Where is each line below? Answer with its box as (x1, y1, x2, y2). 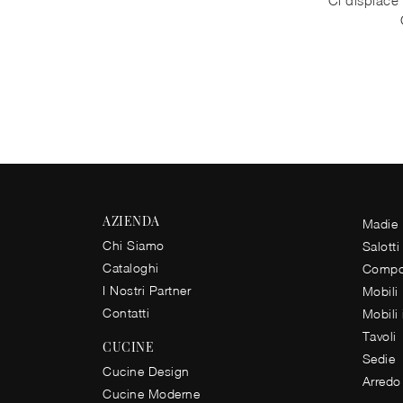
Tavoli (362, 327, 397, 344)
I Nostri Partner (103, 282, 191, 298)
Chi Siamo (103, 237, 165, 253)
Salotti (362, 237, 400, 254)
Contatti (103, 304, 149, 320)
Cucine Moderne (103, 385, 200, 401)
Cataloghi (103, 259, 159, 275)
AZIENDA (103, 211, 160, 229)
